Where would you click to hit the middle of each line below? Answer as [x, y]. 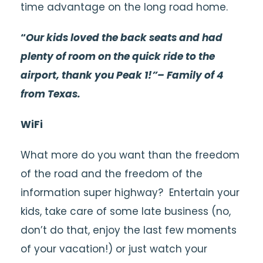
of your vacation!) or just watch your [114, 249]
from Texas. [50, 94]
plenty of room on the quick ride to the [118, 56]
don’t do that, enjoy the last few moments [129, 230]
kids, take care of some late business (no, [126, 211]
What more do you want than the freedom [130, 155]
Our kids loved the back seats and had [124, 38]
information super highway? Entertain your [130, 193]
